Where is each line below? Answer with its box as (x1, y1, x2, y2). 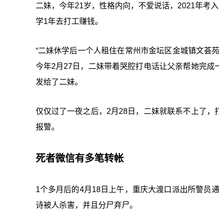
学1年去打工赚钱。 (35, 17, 103, 25)
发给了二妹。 (35, 78, 83, 86)
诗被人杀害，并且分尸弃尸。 (35, 201, 137, 209)
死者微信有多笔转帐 (35, 153, 124, 164)
